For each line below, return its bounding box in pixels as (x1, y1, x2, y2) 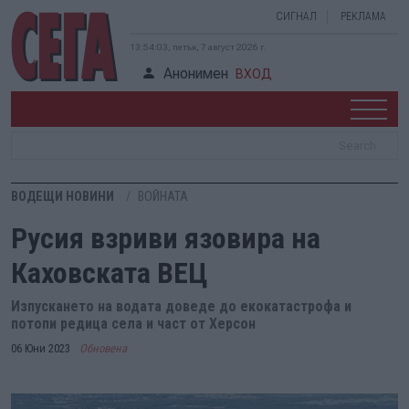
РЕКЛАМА (341, 10, 386, 23)
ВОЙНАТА (138, 189, 188, 204)
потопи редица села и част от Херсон (11, 315, 256, 332)
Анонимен (163, 65, 228, 82)
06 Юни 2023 (11, 341, 70, 355)
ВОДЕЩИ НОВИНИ (11, 189, 114, 204)
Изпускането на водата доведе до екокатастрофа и (11, 298, 351, 315)
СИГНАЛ (276, 10, 317, 23)
